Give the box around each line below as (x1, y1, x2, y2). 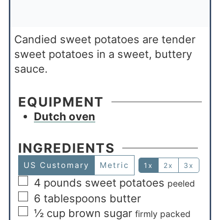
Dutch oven (33, 110, 95, 123)
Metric (99, 160, 129, 170)
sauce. (14, 62, 48, 75)
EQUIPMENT (18, 93, 104, 110)
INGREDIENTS (18, 139, 115, 156)
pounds (43, 176, 82, 189)
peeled (167, 178, 195, 189)
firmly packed (135, 208, 191, 219)
